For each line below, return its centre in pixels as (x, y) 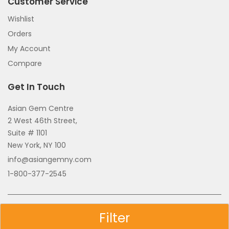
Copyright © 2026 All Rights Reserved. (114, 211)
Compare (25, 63)
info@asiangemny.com (50, 159)
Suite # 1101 (27, 133)
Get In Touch (36, 87)
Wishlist (21, 19)
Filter (114, 218)
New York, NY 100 (37, 145)
